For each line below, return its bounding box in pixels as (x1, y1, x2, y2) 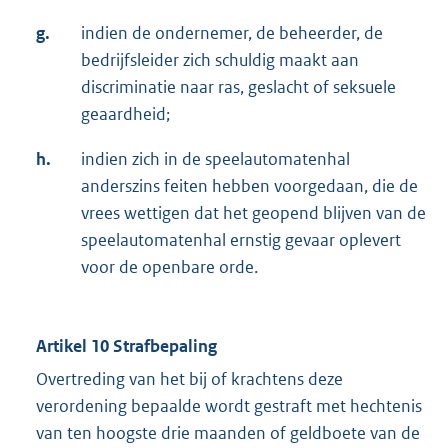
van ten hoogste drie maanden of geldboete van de (36, 422, 420, 445)
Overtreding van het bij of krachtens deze (36, 368, 343, 391)
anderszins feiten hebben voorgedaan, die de (81, 175, 418, 198)
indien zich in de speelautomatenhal (81, 148, 350, 171)
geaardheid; (81, 103, 170, 126)
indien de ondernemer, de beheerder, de (81, 22, 383, 45)
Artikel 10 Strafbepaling (36, 335, 217, 358)
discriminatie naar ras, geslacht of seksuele (81, 76, 396, 99)
